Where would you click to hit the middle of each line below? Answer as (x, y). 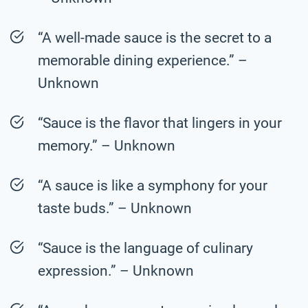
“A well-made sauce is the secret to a (155, 37)
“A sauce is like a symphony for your (153, 185)
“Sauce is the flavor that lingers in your (160, 123)
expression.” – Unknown (116, 271)
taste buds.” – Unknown (115, 208)
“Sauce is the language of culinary (145, 248)
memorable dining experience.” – (143, 60)
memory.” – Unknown (107, 145)
